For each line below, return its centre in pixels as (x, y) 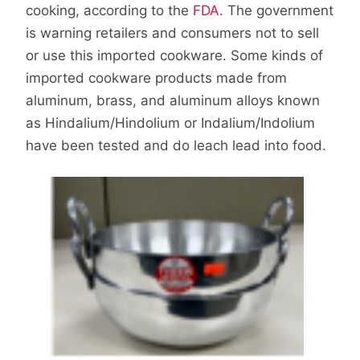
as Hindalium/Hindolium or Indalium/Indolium (170, 123)
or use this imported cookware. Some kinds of (174, 55)
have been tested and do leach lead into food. (176, 145)
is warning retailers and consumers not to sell (172, 33)
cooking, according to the (109, 10)
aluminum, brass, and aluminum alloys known (173, 100)
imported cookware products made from (156, 78)
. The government (276, 10)
